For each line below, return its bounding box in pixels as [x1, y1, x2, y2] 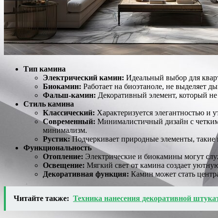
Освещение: [43, 161, 85, 169]
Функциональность [23, 143, 91, 152]
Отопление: [43, 152, 83, 161]
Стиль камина [23, 99, 74, 108]
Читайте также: [14, 194, 69, 202]
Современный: [43, 117, 95, 126]
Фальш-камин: [43, 91, 96, 99]
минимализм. [43, 126, 87, 134]
